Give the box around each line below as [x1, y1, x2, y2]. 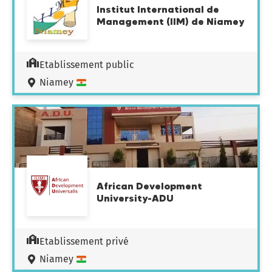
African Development [97, 180, 202, 192]
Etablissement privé [39, 236, 129, 247]
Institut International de [97, 3, 219, 15]
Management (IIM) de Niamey [97, 15, 244, 27]
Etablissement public [39, 59, 134, 70]
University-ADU [97, 192, 174, 204]
